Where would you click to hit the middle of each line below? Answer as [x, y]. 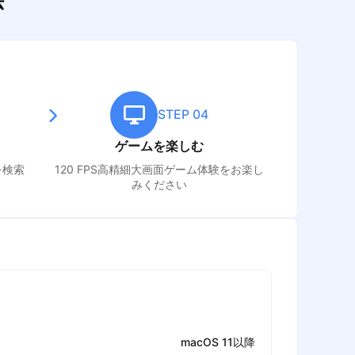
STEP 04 [183, 115]
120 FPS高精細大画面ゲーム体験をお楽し [160, 169]
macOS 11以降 [218, 342]
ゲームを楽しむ [160, 146]
